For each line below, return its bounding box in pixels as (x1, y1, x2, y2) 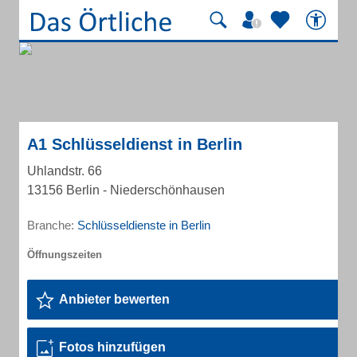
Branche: (27, 218, 77, 232)
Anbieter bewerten (59, 292, 170, 306)
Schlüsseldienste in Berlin (77, 218, 210, 232)
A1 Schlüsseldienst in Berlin (27, 135, 242, 153)
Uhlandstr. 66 (27, 164, 102, 178)
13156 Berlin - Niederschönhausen (27, 183, 225, 197)
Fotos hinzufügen (59, 340, 166, 354)
